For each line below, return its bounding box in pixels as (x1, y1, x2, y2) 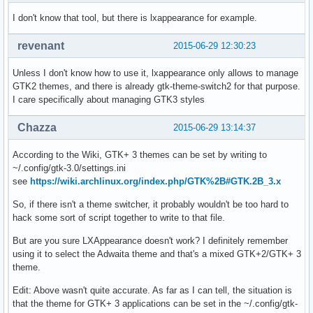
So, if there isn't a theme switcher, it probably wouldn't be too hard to (13, 198, 289, 210)
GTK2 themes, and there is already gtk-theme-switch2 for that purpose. (13, 80, 300, 92)
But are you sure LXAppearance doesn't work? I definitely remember (13, 235, 288, 246)
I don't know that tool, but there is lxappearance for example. (13, 12, 257, 23)
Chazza (17, 121, 57, 133)
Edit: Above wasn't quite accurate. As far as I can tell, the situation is (13, 284, 292, 296)
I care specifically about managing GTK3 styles (13, 94, 205, 105)
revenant (17, 39, 64, 52)
